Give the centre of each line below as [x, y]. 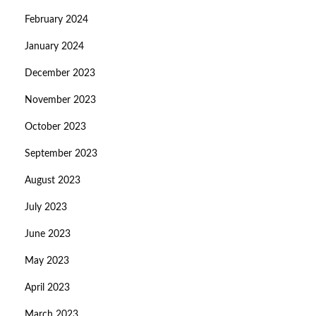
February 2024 [56, 20]
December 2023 [60, 74]
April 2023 [47, 288]
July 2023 [46, 208]
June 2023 [48, 235]
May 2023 [47, 261]
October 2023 [55, 127]
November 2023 [60, 101]
